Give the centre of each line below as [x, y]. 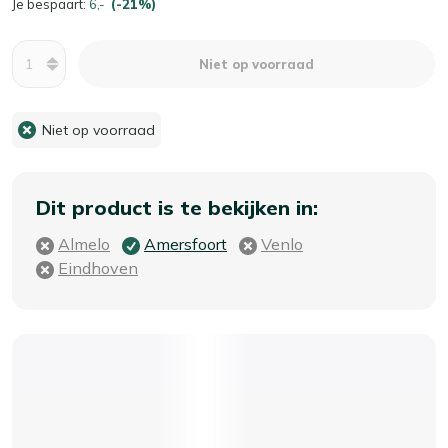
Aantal [36, 50]
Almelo [84, 243]
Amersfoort [185, 243]
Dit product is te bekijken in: [177, 207]
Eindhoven [98, 267]
